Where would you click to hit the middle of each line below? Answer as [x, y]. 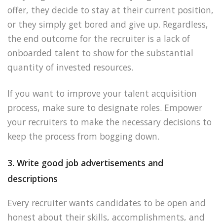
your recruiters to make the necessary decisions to [110, 122]
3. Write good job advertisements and [85, 163]
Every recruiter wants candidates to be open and [107, 203]
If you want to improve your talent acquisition [102, 93]
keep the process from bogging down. [83, 136]
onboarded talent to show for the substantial [100, 53]
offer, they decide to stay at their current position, [110, 10]
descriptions [33, 179]
